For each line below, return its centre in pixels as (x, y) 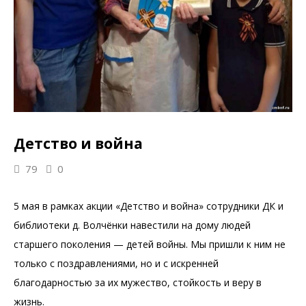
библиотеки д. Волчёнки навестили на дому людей (132, 225)
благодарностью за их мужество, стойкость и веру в (138, 282)
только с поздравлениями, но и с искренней (116, 263)
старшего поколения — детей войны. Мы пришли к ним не (150, 244)
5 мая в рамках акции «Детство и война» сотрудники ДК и (149, 206)
